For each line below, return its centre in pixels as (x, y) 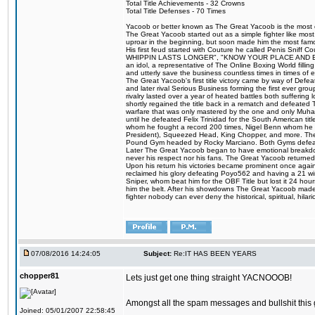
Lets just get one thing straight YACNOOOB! (209, 278)
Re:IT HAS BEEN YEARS (215, 253)
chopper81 (39, 276)
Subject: (157, 253)
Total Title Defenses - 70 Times (176, 11)
